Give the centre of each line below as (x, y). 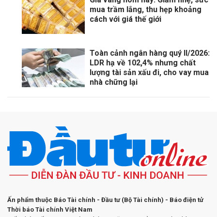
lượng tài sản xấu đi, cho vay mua (149, 73)
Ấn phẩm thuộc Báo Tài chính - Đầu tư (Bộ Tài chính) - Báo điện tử (105, 200)
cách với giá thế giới (125, 19)
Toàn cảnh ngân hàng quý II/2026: (150, 53)
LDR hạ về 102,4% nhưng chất (143, 63)
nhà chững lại (114, 82)
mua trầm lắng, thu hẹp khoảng (146, 10)
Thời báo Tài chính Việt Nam (50, 210)
